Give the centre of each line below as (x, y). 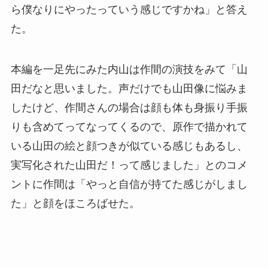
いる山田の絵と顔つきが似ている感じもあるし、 (129, 146)
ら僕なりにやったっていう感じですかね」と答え (129, 10)
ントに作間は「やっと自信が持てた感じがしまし (129, 185)
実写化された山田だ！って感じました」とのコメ (129, 165)
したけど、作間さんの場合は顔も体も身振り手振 (129, 108)
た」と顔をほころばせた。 (75, 204)
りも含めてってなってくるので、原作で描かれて (129, 127)
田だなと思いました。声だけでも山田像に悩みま (129, 89)
